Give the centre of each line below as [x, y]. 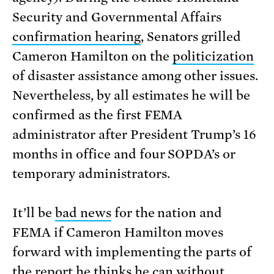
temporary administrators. [91, 173]
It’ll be [34, 213]
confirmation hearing [76, 36]
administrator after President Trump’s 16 [135, 134]
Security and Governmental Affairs [117, 17]
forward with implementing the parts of [132, 252]
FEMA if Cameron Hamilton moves [118, 232]
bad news [83, 213]
